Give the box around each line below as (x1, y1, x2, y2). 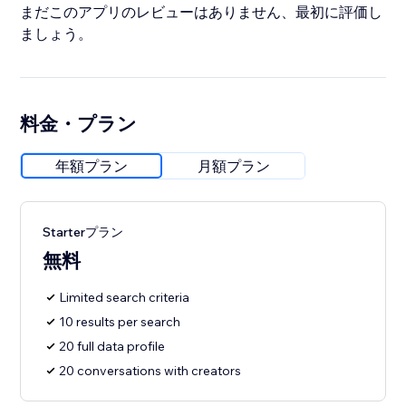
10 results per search (59, 314, 181, 331)
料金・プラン (20, 111, 138, 136)
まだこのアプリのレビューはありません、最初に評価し (20, 3, 383, 22)
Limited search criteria (59, 289, 190, 306)
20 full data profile (59, 338, 166, 355)
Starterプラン (43, 224, 124, 241)
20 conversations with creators (59, 362, 242, 380)
